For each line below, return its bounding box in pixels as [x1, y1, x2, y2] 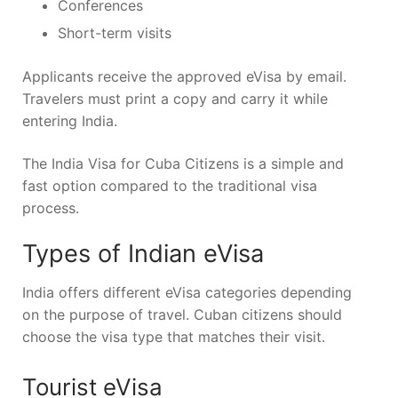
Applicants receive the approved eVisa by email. [22, 68, 346, 86]
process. [22, 198, 79, 217]
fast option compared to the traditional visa [22, 176, 317, 195]
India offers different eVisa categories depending [22, 283, 352, 302]
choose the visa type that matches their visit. [22, 328, 325, 346]
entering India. [22, 112, 117, 131]
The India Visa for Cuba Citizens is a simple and [22, 154, 344, 172]
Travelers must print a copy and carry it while [22, 90, 328, 108]
